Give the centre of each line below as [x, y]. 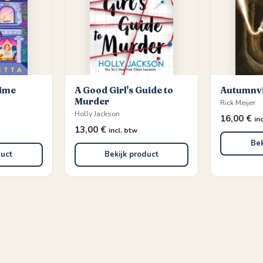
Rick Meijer [238, 102]
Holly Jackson [97, 113]
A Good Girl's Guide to [124, 90]
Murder [92, 101]
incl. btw [123, 130]
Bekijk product [131, 154]
